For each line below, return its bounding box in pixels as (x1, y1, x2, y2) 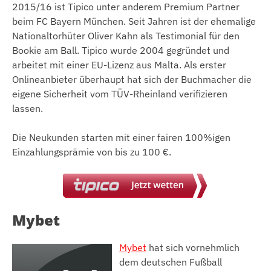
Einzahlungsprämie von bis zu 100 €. (12, 145, 171, 158)
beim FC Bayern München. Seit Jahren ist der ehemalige (12, 15, 256, 27)
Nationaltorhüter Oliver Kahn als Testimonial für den (12, 29, 240, 42)
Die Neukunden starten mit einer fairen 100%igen (12, 131, 230, 143)
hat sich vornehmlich (146, 241, 240, 253)
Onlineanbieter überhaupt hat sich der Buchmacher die (12, 73, 252, 85)
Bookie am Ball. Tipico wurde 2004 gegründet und (12, 44, 229, 56)
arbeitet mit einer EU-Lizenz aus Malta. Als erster (12, 58, 226, 71)
